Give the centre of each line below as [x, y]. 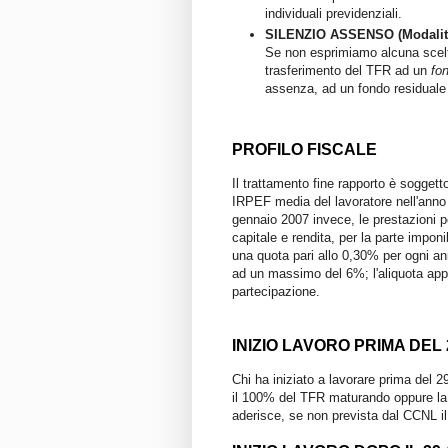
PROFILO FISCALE [304, 149]
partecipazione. [276, 291]
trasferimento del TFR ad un [348, 71]
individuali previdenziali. [333, 13]
